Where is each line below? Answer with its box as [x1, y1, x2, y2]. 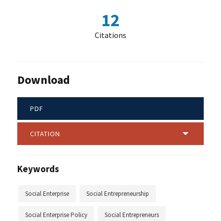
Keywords [17, 163, 59, 175]
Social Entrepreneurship [86, 189, 149, 198]
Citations [95, 30, 126, 40]
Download [17, 72, 70, 87]
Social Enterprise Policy [25, 210, 87, 219]
